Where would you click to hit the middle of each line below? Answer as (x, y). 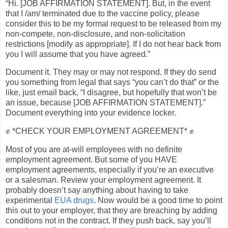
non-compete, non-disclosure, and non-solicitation (95, 34)
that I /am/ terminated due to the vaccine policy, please (103, 13)
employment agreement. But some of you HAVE (91, 160)
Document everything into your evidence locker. (91, 113)
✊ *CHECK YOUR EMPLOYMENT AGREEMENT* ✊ (100, 131)
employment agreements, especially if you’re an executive (110, 170)
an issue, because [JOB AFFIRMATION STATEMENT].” (106, 103)
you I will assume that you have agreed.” (78, 54)
